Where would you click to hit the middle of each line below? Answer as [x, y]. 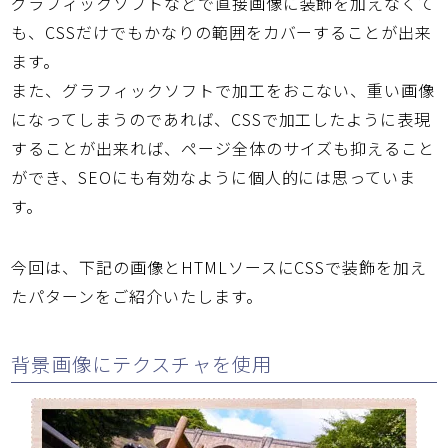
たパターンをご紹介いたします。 [137, 296]
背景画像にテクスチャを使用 [142, 363]
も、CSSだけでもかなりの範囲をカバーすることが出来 [222, 32]
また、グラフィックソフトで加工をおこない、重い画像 [223, 90]
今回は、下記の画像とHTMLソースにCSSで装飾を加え [219, 267]
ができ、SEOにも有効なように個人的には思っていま [214, 177]
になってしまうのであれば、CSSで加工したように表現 [221, 119]
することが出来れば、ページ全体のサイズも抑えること [223, 148]
